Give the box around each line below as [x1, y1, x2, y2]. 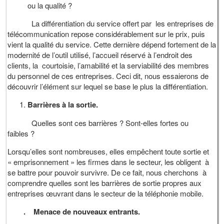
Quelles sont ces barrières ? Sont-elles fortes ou [7, 117, 189, 128]
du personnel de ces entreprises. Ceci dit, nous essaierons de [7, 70, 209, 81]
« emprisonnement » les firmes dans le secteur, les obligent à [7, 156, 209, 167]
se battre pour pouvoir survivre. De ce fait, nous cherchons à [7, 166, 209, 177]
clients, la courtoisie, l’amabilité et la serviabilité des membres [7, 59, 209, 70]
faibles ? [7, 127, 35, 138]
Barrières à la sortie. [27, 98, 98, 110]
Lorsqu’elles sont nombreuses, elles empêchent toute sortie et [7, 145, 209, 156]
